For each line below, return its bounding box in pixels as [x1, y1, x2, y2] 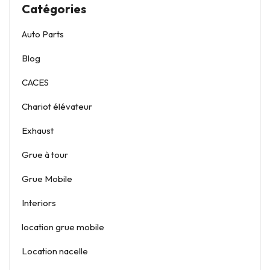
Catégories [22, 1, 86, 16]
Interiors [22, 197, 56, 209]
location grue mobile [22, 221, 104, 233]
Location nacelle [22, 245, 88, 257]
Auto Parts [22, 28, 64, 40]
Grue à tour [22, 149, 68, 160]
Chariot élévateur [22, 101, 92, 112]
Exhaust [22, 125, 54, 136]
